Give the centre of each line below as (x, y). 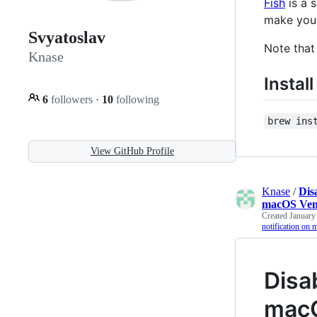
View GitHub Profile (132, 151)
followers (72, 99)
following (136, 99)
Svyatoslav (67, 38)
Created (276, 215)
